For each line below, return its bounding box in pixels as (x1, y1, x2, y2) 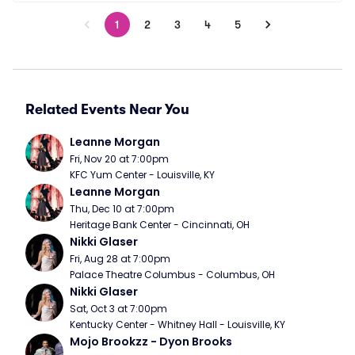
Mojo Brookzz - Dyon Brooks (70, 334, 232, 349)
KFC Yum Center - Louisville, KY (70, 168, 215, 181)
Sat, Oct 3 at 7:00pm (70, 302, 167, 315)
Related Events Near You (25, 101, 189, 117)
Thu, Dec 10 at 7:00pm (70, 202, 174, 216)
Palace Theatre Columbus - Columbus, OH (70, 268, 275, 281)
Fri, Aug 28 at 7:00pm (70, 252, 170, 265)
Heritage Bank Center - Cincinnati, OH (70, 218, 250, 231)
